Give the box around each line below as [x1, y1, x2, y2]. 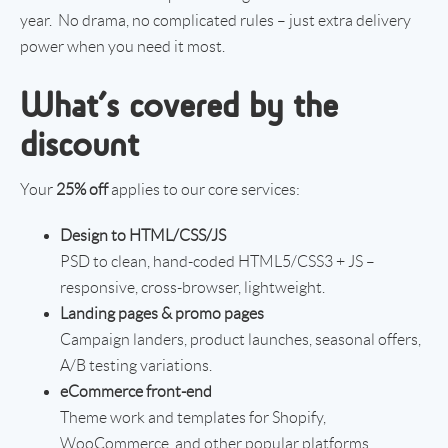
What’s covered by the [20, 83, 338, 126]
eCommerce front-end [60, 382, 212, 400]
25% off [56, 180, 108, 198]
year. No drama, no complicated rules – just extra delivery [20, 11, 411, 29]
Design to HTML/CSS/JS [60, 226, 226, 244]
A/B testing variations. [60, 356, 212, 374]
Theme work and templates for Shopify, [60, 408, 326, 426]
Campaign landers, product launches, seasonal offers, [60, 330, 421, 348]
